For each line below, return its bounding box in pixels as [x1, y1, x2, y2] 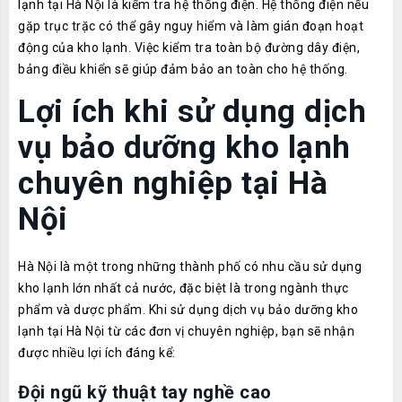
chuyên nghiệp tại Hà [18, 165, 328, 202]
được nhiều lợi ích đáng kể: [18, 345, 176, 360]
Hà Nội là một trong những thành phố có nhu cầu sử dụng [18, 259, 362, 274]
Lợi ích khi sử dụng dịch [18, 93, 366, 130]
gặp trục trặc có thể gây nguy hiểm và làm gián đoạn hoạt [18, 19, 363, 33]
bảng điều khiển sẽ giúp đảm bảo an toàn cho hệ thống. [18, 62, 348, 76]
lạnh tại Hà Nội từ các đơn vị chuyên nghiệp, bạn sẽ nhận [18, 324, 354, 338]
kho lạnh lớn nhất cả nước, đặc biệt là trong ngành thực [18, 281, 349, 295]
